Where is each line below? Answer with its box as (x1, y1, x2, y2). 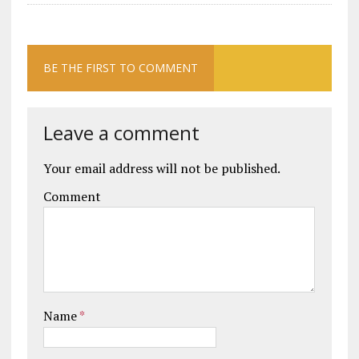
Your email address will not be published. (42, 159, 280, 178)
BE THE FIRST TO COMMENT (42, 60, 198, 76)
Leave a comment (42, 119, 200, 147)
